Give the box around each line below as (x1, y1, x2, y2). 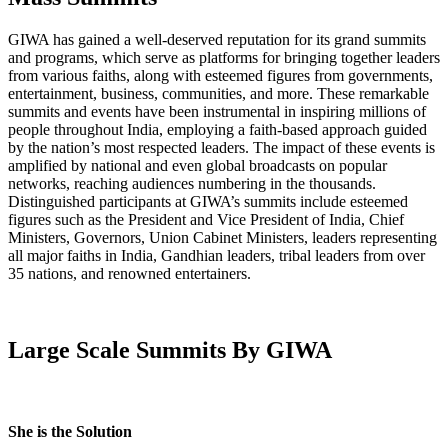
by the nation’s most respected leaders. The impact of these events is (8, 138, 435, 156)
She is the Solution (8, 422, 132, 440)
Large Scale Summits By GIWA (8, 336, 332, 363)
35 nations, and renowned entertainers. (8, 264, 251, 282)
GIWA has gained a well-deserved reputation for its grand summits (8, 30, 426, 48)
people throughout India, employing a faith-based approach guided (8, 120, 427, 138)
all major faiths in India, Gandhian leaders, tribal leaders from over (8, 246, 425, 264)
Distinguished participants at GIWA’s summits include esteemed (8, 192, 408, 210)
